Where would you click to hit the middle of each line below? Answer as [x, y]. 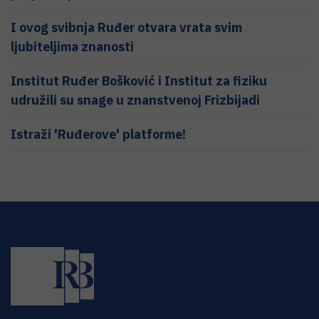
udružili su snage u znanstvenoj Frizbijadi [135, 100]
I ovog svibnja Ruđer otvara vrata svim [126, 28]
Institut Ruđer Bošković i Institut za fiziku [139, 81]
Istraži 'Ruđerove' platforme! [98, 135]
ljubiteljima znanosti [72, 47]
